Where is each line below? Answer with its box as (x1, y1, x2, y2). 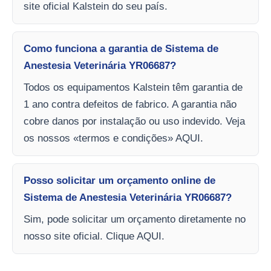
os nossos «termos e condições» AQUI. (24, 132, 203, 144)
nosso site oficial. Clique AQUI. (24, 230, 165, 242)
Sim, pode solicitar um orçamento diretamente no (24, 214, 246, 225)
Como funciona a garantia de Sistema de (24, 43, 218, 54)
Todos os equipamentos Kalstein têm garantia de (24, 82, 243, 93)
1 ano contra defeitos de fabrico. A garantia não (24, 99, 237, 110)
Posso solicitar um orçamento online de (24, 175, 215, 186)
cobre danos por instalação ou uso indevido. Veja (24, 116, 245, 127)
